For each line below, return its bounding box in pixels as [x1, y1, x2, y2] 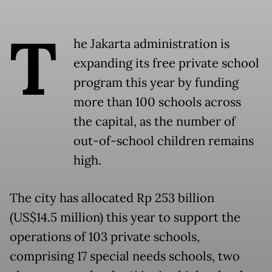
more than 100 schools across [73, 93, 241, 110]
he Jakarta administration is [73, 35, 229, 52]
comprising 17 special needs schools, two [10, 248, 240, 264]
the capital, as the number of [73, 113, 236, 129]
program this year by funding [73, 74, 239, 90]
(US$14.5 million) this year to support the [10, 209, 240, 225]
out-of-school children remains [73, 132, 254, 149]
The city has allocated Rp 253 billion [10, 189, 214, 206]
